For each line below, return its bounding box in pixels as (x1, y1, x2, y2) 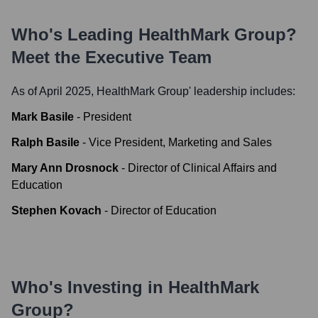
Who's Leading (11, 25, 138, 44)
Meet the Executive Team (11, 48, 212, 67)
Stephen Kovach (11, 204, 102, 216)
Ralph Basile (11, 136, 79, 148)
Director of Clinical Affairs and (128, 162, 277, 174)
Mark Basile (11, 111, 74, 123)
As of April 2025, (11, 85, 97, 97)
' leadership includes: (189, 85, 295, 97)
